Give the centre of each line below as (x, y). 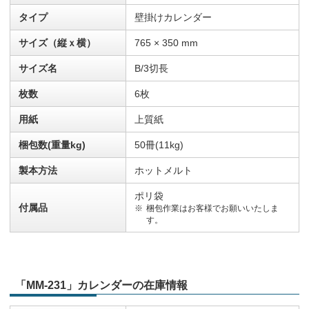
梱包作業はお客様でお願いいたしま (212, 209)
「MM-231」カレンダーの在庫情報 (101, 286)
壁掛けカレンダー (173, 18)
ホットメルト (163, 171)
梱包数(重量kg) (52, 145)
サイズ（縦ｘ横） (57, 43)
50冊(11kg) (159, 145)
